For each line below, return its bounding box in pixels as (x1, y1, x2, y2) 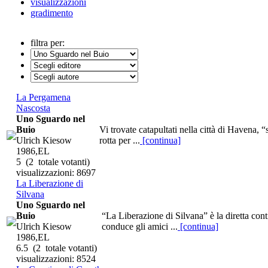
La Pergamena (16, 92, 71, 102)
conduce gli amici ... (102, 221, 178, 232)
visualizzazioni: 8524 (16, 253, 96, 264)
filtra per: (31, 37, 65, 48)
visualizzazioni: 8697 (16, 167, 96, 178)
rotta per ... (99, 135, 140, 145)
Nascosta (16, 102, 50, 113)
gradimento (31, 7, 73, 18)
